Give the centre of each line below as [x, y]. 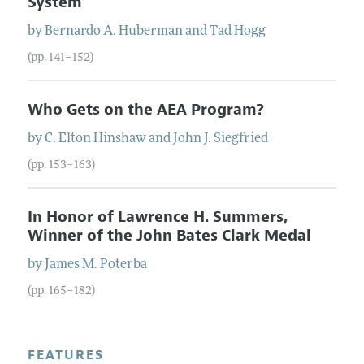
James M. [71, 264]
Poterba [123, 264]
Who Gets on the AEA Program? [145, 109]
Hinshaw [119, 139]
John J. [192, 139]
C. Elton [67, 139]
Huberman [150, 31]
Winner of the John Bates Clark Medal [169, 235]
